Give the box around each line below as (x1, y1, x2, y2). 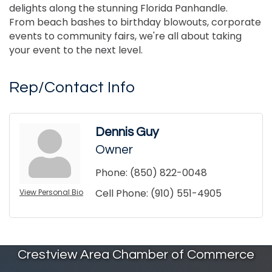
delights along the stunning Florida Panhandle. (9, 1, 228, 16)
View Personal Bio (19, 187, 83, 198)
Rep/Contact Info (9, 80, 135, 96)
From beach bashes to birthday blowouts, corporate (9, 15, 261, 30)
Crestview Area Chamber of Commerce (18, 248, 254, 262)
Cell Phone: (95, 186, 148, 201)
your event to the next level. (9, 43, 143, 58)
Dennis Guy (95, 126, 158, 139)
